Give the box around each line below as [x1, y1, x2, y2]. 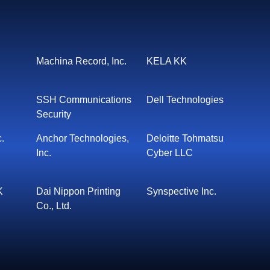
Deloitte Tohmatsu [146, 133, 224, 143]
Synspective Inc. [146, 186, 217, 196]
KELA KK [146, 56, 187, 66]
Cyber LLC [146, 148, 193, 158]
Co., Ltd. [36, 201, 72, 211]
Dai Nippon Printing [36, 186, 121, 196]
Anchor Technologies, [36, 133, 130, 143]
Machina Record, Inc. [36, 56, 127, 66]
